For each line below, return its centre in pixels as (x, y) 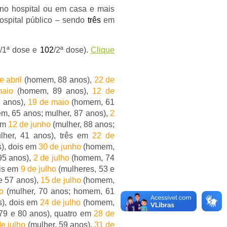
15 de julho (61, 180)
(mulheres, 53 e (86, 169)
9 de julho (39, 169)
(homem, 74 (92, 158)
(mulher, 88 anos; (83, 124)
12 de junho (29, 124)
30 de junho (60, 147)
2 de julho (51, 158)
